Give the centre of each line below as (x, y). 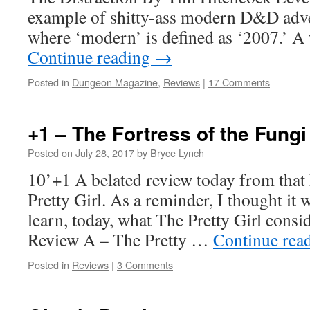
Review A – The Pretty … (120, 239)
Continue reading (91, 57)
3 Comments (145, 265)
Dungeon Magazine (115, 82)
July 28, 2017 (105, 153)
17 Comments (239, 82)
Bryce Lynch (177, 153)
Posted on (50, 153)
